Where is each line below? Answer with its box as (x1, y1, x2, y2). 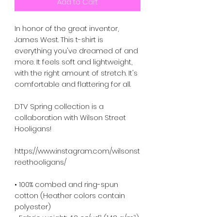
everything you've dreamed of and (15, 45, 138, 56)
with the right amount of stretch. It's (15, 67, 138, 78)
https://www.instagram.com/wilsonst (15, 145, 140, 156)
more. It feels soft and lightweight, (15, 56, 132, 67)
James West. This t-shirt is (15, 34, 103, 45)
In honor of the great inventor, (15, 23, 119, 33)
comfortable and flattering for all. (15, 78, 131, 89)
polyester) (15, 201, 51, 212)
